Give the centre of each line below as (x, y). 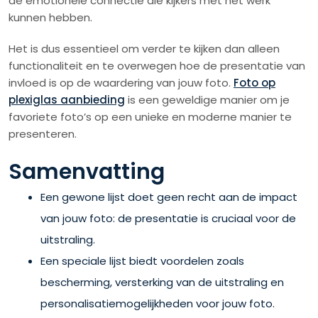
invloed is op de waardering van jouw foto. (121, 82)
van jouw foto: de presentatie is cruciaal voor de (168, 218)
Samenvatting (87, 171)
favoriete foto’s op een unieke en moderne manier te (150, 116)
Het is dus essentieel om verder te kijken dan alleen (144, 48)
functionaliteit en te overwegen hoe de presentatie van (157, 65)
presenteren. (43, 133)
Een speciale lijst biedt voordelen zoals (142, 261)
